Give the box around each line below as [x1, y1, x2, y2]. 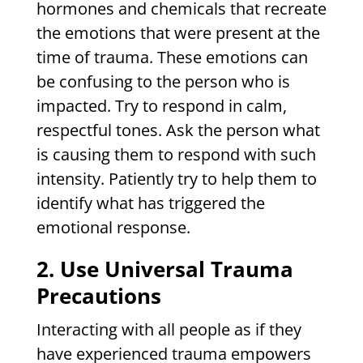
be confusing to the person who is [36, 70, 290, 93]
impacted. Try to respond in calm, [36, 95, 287, 117]
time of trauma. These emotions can [36, 46, 308, 69]
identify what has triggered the [36, 192, 265, 215]
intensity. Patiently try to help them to [36, 168, 317, 190]
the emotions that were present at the [36, 22, 320, 45]
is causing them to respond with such [36, 143, 316, 166]
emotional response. [36, 216, 190, 239]
